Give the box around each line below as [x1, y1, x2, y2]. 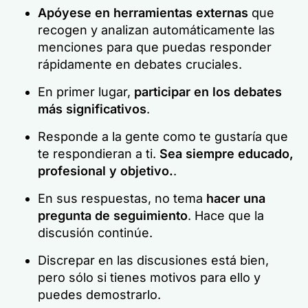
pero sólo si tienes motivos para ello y [38, 270, 261, 285]
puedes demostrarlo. [38, 287, 161, 302]
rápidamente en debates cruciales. [38, 57, 242, 71]
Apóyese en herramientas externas [38, 5, 248, 20]
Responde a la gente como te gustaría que [38, 129, 288, 144]
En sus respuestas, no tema [38, 191, 206, 206]
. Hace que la [188, 208, 264, 223]
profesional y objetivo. [38, 164, 173, 178]
